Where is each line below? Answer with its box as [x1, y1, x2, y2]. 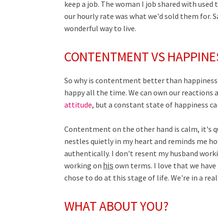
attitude [64, 100, 92, 109]
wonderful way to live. [64, 23, 136, 33]
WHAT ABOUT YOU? [64, 198, 169, 214]
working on [64, 161, 103, 170]
